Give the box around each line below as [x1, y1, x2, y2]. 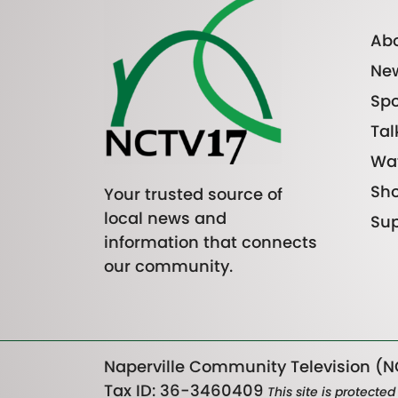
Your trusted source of [104, 183, 283, 206]
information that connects [104, 231, 317, 254]
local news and [104, 207, 227, 230]
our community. [104, 255, 233, 278]
